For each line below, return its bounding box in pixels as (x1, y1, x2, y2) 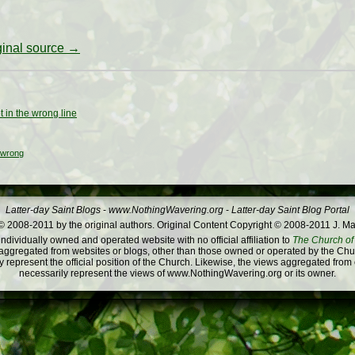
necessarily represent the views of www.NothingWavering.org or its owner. (19, 268, 336, 280)
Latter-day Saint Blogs (6, 204, 101, 216)
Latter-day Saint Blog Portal (231, 204, 349, 216)
